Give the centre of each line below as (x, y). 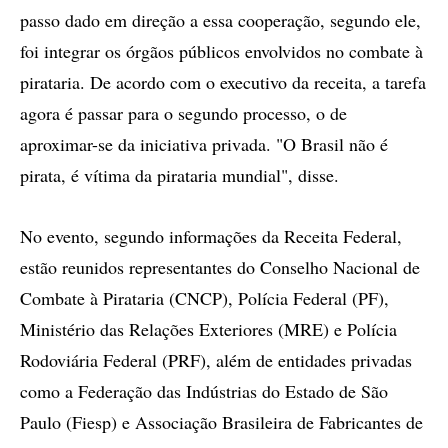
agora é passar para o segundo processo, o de (183, 113)
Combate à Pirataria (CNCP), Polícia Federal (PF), (204, 298)
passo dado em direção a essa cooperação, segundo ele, (220, 20)
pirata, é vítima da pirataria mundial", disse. (179, 175)
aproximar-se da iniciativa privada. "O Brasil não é (204, 144)
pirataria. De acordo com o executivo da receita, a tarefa (223, 82)
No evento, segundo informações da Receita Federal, (211, 236)
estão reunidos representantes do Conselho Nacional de (220, 267)
